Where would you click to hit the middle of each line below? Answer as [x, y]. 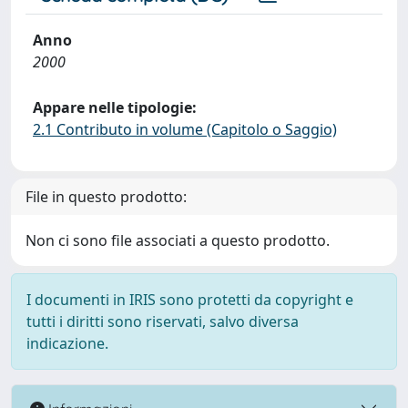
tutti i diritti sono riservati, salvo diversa [163, 321]
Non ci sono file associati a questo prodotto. [178, 240]
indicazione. [67, 343]
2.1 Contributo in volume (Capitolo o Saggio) [185, 129]
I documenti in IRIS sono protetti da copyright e [190, 300]
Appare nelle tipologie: [115, 107]
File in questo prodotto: [106, 197]
